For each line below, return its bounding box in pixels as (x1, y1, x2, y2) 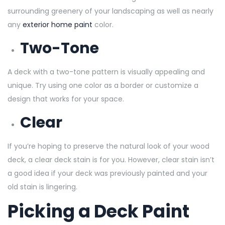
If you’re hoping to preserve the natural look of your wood (8, 141, 209, 151)
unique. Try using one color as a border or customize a (8, 80, 198, 90)
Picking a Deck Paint (8, 198, 193, 223)
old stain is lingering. (8, 181, 79, 192)
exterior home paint (23, 19, 92, 30)
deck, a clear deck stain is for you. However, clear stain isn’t (8, 154, 214, 165)
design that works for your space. (8, 93, 126, 104)
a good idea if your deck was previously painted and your (8, 168, 207, 178)
